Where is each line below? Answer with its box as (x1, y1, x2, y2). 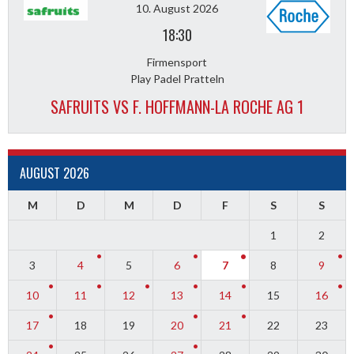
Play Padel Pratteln (130, 71, 224, 85)
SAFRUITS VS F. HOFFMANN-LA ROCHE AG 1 (51, 94, 303, 119)
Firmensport (147, 55, 207, 69)
